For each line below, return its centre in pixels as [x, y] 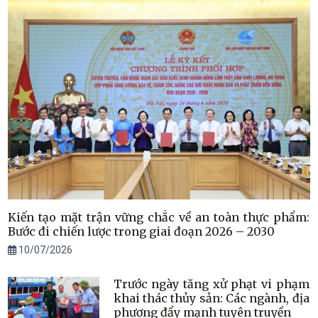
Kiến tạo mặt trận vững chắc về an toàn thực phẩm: [159, 217]
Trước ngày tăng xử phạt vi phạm [211, 284]
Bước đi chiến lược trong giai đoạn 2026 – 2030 [142, 231]
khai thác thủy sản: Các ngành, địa [211, 298]
